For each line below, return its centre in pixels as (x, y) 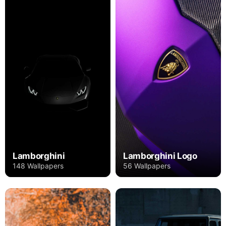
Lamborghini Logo (160, 156)
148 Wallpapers (38, 166)
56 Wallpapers (147, 166)
